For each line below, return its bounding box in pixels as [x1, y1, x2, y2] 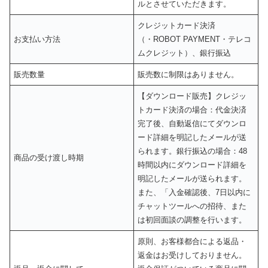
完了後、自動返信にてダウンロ [138, 118, 247, 128]
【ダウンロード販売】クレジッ [138, 91, 247, 100]
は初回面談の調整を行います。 [138, 215, 247, 224]
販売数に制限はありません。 [138, 69, 239, 79]
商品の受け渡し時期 [14, 153, 84, 162]
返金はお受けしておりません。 [138, 250, 247, 260]
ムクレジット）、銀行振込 [138, 48, 232, 57]
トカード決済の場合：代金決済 [138, 105, 247, 114]
